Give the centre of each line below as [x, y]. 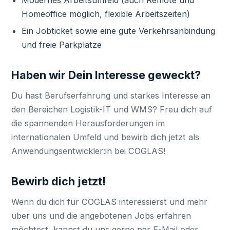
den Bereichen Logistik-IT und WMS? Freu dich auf [112, 109]
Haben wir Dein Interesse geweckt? [106, 75]
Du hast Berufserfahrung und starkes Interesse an [111, 95]
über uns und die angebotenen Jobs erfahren [101, 216]
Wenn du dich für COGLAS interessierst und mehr [110, 202]
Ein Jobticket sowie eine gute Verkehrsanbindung [118, 31]
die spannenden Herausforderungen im [88, 123]
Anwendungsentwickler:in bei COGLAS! [89, 151]
